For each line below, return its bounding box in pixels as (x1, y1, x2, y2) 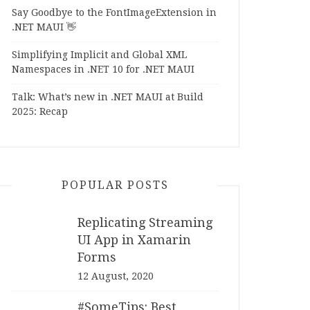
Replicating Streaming (77, 215, 212, 230)
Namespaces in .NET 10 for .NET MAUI (12, 63, 194, 75)
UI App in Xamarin (77, 232, 191, 247)
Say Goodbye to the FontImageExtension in (12, 6, 217, 18)
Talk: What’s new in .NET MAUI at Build (12, 91, 203, 102)
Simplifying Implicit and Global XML (12, 48, 187, 60)
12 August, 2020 (77, 270, 154, 282)
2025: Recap (12, 105, 68, 117)
